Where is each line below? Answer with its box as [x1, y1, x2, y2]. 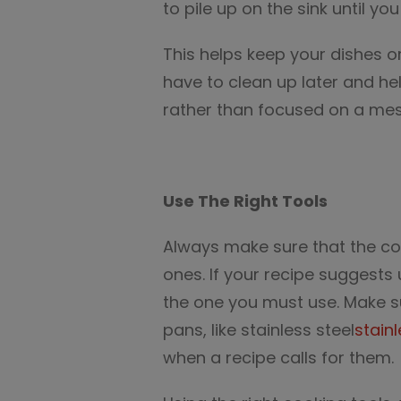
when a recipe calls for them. [163, 346, 394, 369]
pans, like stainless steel [163, 319, 354, 341]
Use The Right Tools [163, 190, 328, 212]
